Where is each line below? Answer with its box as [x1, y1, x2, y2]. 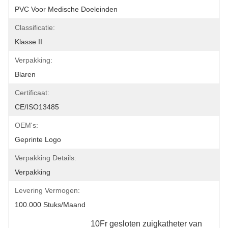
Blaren [15, 70, 36, 78]
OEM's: [15, 121, 38, 129]
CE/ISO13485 [15, 103, 59, 111]
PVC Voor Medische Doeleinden [15, 5, 118, 13]
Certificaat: [15, 89, 49, 97]
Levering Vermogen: [15, 186, 80, 194]
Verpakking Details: [15, 154, 76, 162]
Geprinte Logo [15, 135, 61, 144]
